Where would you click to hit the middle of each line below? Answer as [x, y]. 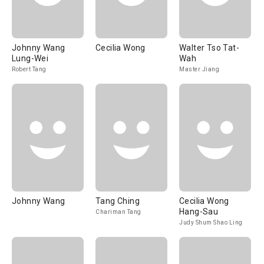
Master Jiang [199, 69]
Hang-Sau [199, 212]
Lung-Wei [30, 58]
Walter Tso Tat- [209, 48]
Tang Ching [118, 201]
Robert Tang [29, 69]
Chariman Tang [118, 212]
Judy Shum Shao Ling [211, 222]
